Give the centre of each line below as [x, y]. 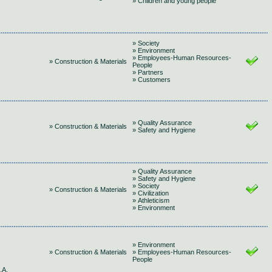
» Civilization [151, 193]
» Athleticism [151, 200]
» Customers [151, 80]
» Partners [148, 72]
